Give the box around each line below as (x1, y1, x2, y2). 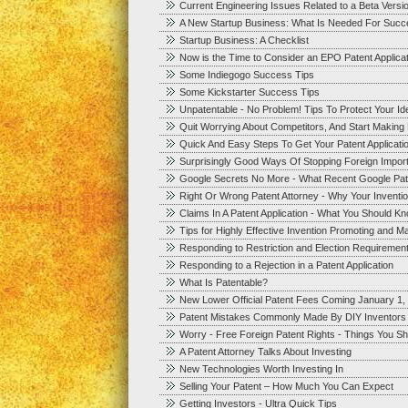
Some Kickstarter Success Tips (178, 87, 320, 97)
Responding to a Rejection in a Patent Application (178, 260, 393, 270)
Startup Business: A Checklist (178, 35, 309, 46)
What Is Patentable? (178, 277, 268, 288)
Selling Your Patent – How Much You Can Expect (178, 381, 393, 392)
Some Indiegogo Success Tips (178, 69, 314, 80)
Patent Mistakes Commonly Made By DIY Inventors (178, 311, 406, 322)
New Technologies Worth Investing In (178, 363, 343, 374)
